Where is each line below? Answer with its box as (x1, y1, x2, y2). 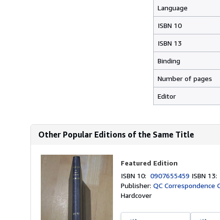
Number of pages (158, 74, 212, 82)
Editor (158, 92, 176, 100)
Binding (158, 56, 180, 65)
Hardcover (121, 191, 152, 199)
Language (158, 3, 188, 12)
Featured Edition (121, 159, 178, 167)
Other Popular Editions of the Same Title (38, 130, 194, 139)
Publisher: (121, 181, 154, 190)
